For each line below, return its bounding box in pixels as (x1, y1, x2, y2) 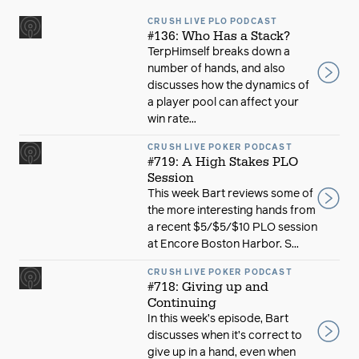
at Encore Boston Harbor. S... (147, 239, 299, 250)
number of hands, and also (147, 63, 285, 75)
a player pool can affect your (147, 97, 299, 108)
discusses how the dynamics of (147, 80, 309, 91)
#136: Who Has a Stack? (147, 28, 290, 44)
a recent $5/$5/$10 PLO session (147, 222, 317, 233)
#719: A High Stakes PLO (147, 154, 298, 170)
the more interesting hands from (147, 205, 316, 216)
